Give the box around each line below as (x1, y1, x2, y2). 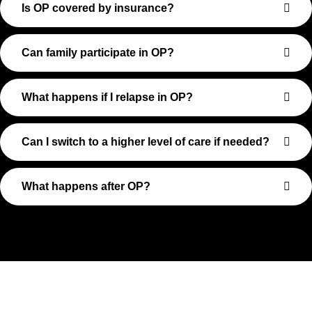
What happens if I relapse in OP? (22, 91, 193, 103)
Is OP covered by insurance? (22, 1, 174, 14)
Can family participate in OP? (22, 46, 174, 58)
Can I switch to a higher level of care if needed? (22, 135, 270, 148)
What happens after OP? (22, 180, 150, 192)
